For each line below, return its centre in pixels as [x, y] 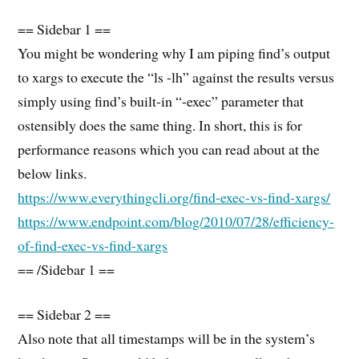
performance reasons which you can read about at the [169, 149]
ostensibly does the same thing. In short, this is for [160, 125]
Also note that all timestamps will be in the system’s [167, 339]
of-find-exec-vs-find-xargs [93, 245]
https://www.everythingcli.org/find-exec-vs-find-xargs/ [174, 197]
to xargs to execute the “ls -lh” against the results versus [176, 77]
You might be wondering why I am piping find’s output [174, 52]
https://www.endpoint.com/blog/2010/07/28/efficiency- [176, 221]
